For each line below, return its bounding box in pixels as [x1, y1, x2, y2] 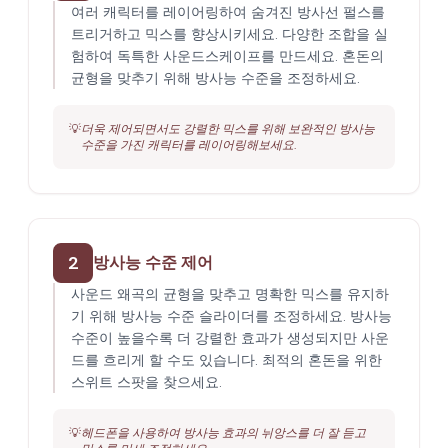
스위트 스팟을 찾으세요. [71, 373, 222, 391]
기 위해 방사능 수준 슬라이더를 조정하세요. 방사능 [71, 307, 392, 325]
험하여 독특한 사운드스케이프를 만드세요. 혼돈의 [71, 47, 384, 65]
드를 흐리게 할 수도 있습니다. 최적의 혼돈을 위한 [71, 351, 382, 369]
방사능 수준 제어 [93, 252, 213, 273]
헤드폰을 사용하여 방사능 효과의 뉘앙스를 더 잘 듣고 [81, 425, 366, 441]
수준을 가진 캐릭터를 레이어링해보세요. [81, 137, 296, 153]
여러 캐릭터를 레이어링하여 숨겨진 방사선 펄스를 [71, 3, 385, 21]
